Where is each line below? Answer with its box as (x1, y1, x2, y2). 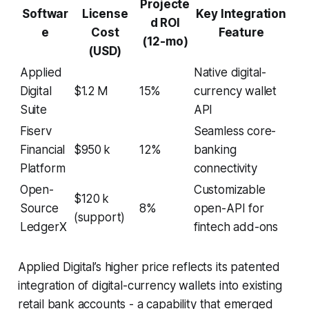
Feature (218, 25, 264, 39)
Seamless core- (193, 123, 277, 138)
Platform (19, 161, 66, 175)
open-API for (193, 201, 264, 215)
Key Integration (196, 6, 286, 21)
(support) (73, 210, 126, 224)
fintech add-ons (193, 219, 279, 234)
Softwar (22, 6, 69, 21)
